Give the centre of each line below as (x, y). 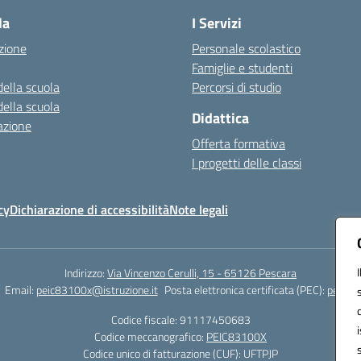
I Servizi (217, 23)
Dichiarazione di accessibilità (89, 210)
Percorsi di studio (237, 87)
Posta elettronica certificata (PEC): (245, 290)
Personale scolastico (246, 48)
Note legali (199, 210)
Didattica (220, 118)
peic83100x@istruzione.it (97, 290)
